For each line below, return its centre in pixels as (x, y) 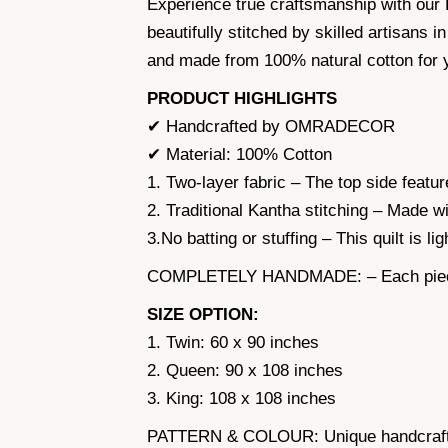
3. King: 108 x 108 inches (241, 398)
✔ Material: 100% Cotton (239, 154)
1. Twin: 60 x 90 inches (233, 342)
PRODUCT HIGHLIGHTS (242, 98)
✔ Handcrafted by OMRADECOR (271, 126)
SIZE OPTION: (203, 314)
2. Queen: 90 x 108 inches (245, 370)
